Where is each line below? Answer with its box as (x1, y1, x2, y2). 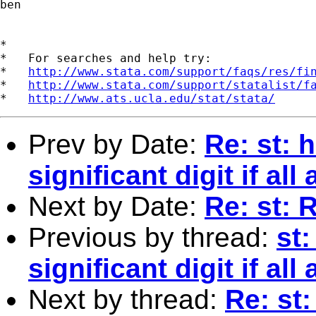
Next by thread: (28, 284, 225, 315)
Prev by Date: (28, 128, 205, 159)
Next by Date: (28, 190, 205, 221)
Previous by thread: (28, 221, 276, 253)
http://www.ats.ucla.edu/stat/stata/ (28, 91, 275, 105)
